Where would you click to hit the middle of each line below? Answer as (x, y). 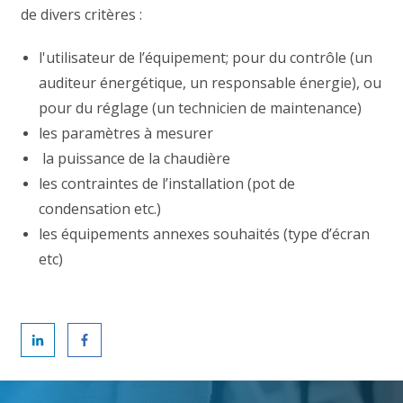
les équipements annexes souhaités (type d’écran (205, 233)
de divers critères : (84, 14)
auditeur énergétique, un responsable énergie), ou (210, 82)
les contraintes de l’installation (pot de (167, 183)
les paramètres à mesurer (126, 133)
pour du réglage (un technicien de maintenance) (201, 107)
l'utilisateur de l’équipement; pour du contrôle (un (206, 57)
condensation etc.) (100, 208)
